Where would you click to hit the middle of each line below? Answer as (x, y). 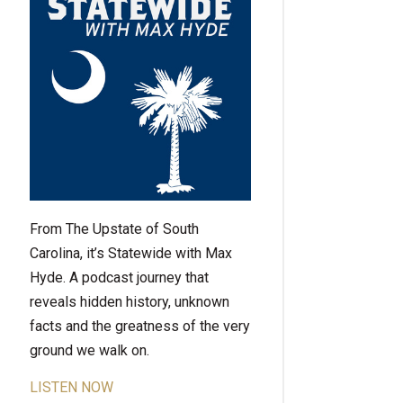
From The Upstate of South (114, 229)
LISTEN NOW (72, 387)
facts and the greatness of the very (140, 326)
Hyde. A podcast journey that (119, 278)
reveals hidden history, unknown (130, 302)
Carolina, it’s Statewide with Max (131, 253)
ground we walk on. (90, 350)
